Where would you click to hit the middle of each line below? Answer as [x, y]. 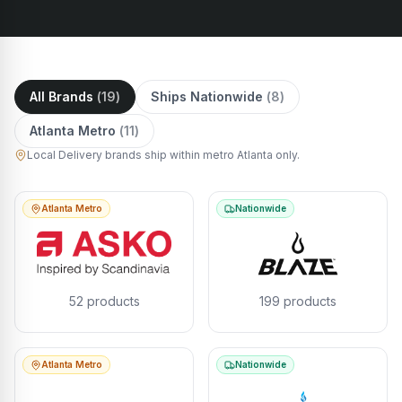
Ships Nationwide [207, 96]
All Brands [61, 96]
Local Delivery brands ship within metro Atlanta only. [163, 155]
